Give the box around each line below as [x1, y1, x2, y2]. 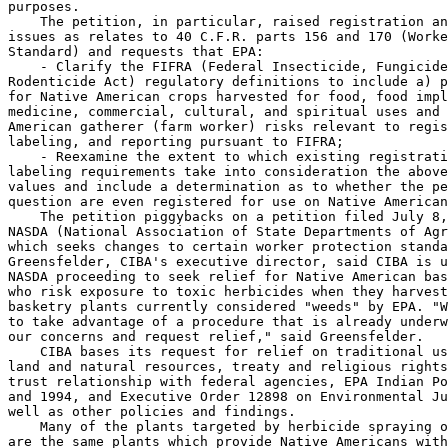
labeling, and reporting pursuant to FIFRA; [8, 133, 344, 149]
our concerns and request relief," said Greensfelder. [8, 328, 424, 344]
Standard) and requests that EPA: [8, 43, 264, 59]
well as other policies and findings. [8, 403, 296, 419]
